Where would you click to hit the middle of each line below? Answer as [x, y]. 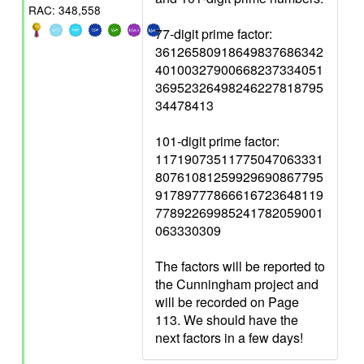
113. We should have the [227, 320]
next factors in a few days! [229, 338]
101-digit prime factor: [217, 141]
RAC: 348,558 [65, 10]
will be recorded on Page [227, 302]
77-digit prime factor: [214, 34]
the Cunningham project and [237, 284]
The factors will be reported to [240, 266]
